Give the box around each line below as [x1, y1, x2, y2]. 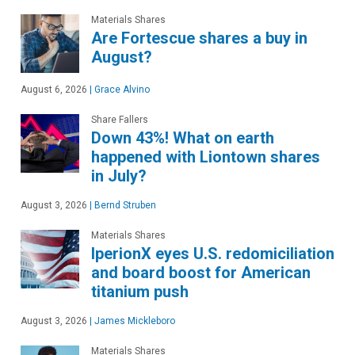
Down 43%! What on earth [91, 128, 274, 147]
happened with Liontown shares [91, 147, 320, 166]
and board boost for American [91, 262, 311, 282]
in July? [91, 166, 147, 185]
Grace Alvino [92, 83, 150, 95]
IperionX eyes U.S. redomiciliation [91, 243, 334, 263]
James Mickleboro [92, 315, 175, 326]
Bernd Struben [92, 199, 156, 211]
